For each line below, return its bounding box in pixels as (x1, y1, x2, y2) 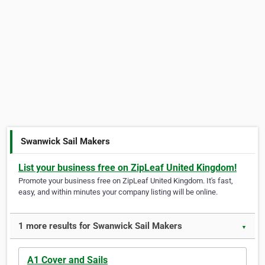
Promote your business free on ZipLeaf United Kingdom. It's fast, (18, 176, 233, 186)
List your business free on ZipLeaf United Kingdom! (18, 162, 237, 174)
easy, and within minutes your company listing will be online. (18, 188, 218, 197)
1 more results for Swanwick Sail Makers (18, 221, 182, 232)
